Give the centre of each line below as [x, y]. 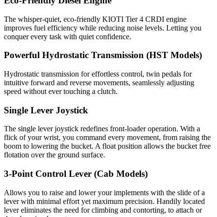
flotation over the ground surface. [54, 155]
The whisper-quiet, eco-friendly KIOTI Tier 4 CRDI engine [95, 19]
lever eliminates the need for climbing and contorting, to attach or [103, 210]
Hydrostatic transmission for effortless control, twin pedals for [98, 74]
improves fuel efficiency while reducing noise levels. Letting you [103, 28]
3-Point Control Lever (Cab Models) [76, 174]
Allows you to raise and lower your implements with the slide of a [104, 192]
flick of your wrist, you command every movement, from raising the [107, 138]
